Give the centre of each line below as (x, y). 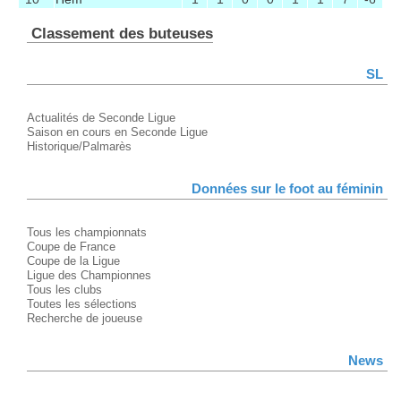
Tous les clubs (64, 290)
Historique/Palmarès (79, 147)
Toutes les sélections (82, 304)
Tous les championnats (87, 233)
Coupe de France (71, 247)
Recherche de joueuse (85, 319)
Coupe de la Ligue (73, 261)
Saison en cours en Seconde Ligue (117, 132)
